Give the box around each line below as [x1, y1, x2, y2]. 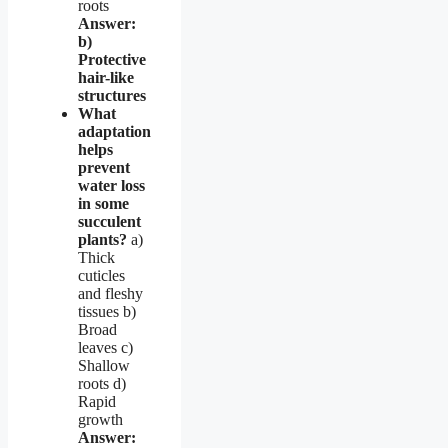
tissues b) [78, 302, 136, 320]
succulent [78, 212, 141, 230]
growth [78, 410, 123, 428]
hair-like [78, 68, 134, 86]
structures [78, 86, 146, 104]
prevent [78, 158, 130, 176]
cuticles [78, 266, 125, 284]
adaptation [78, 122, 151, 140]
